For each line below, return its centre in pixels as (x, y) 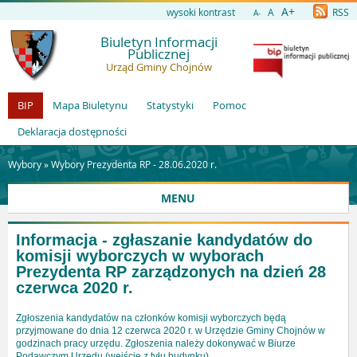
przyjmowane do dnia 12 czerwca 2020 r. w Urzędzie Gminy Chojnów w (171, 331)
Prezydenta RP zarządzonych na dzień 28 (171, 272)
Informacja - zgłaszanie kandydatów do (164, 240)
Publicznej (159, 54)
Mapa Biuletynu (90, 105)
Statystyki (170, 105)
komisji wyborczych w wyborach (140, 256)
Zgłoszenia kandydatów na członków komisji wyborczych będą (151, 318)
